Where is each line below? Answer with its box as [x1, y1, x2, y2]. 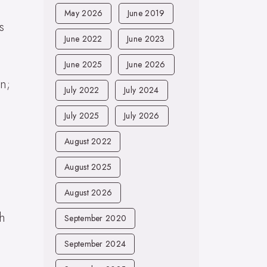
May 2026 [64, 7, 103, 19]
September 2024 [64, 238, 126, 250]
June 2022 [64, 33, 103, 45]
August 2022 [64, 135, 112, 147]
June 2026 [127, 58, 166, 70]
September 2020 [64, 212, 127, 224]
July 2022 [64, 84, 100, 96]
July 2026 [124, 110, 160, 122]
